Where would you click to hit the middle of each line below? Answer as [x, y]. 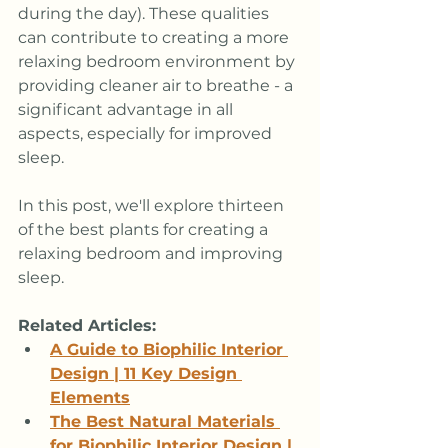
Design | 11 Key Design [146, 373]
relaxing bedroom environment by [158, 61]
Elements [90, 397]
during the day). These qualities [145, 13]
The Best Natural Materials [165, 421]
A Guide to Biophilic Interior [169, 349]
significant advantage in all [127, 109]
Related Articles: [89, 325]
